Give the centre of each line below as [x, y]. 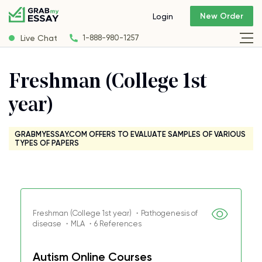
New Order [222, 16]
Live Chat [39, 38]
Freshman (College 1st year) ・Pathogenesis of [115, 213]
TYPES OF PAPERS [47, 143]
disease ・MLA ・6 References [87, 224]
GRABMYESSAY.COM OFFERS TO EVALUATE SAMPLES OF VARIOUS [130, 134]
